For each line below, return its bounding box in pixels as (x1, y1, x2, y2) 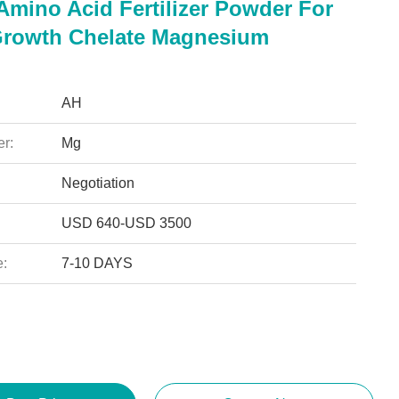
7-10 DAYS (61, 256, 133, 271)
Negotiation (61, 175, 134, 191)
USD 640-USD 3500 (61, 216, 191, 231)
